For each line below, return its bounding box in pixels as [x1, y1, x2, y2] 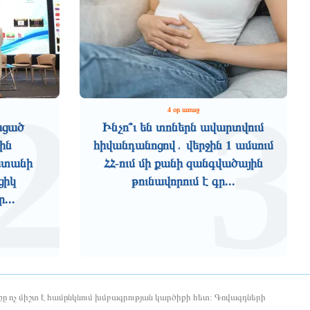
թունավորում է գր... [131, 174, 235, 188]
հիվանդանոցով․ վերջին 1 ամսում [93, 138, 273, 152]
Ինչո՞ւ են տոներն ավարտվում [102, 120, 264, 134]
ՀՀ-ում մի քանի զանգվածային [103, 156, 263, 170]
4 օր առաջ [167, 106, 199, 113]
